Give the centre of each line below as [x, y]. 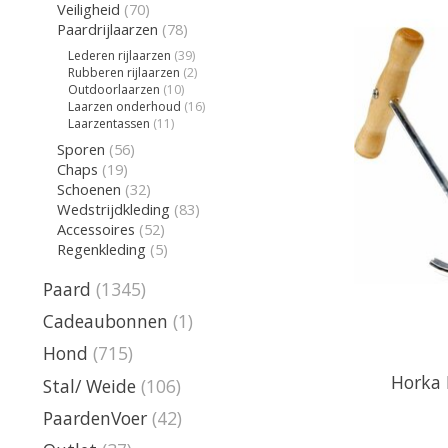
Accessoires [95, 229]
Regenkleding [101, 249]
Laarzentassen [109, 123]
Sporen [80, 149]
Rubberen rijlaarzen [124, 72]
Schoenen [88, 189]
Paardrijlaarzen [107, 29]
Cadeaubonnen [105, 321]
